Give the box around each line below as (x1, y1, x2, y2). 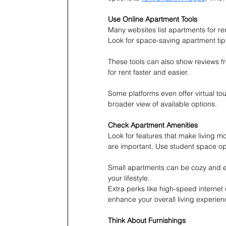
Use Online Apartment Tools (108, 14, 197, 24)
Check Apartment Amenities (108, 120, 198, 130)
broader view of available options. (108, 99, 217, 108)
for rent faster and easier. (108, 67, 189, 77)
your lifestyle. (108, 173, 150, 183)
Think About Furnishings (108, 215, 186, 225)
